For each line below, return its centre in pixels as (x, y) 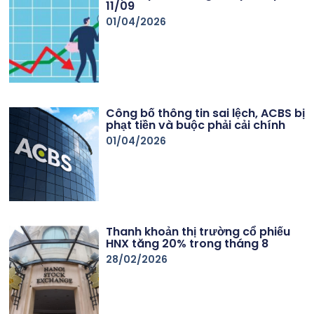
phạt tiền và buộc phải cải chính (196, 125)
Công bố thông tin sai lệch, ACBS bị (206, 113)
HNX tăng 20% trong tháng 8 (187, 244)
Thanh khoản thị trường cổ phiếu (198, 232)
